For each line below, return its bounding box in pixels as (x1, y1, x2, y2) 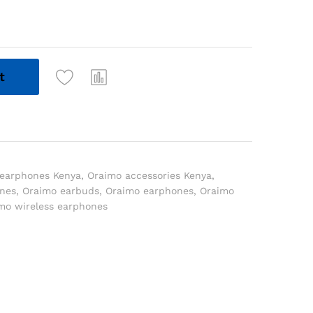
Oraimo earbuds (22, 185, 100, 196)
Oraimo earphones (105, 185, 194, 196)
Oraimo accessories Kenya (87, 170, 212, 181)
